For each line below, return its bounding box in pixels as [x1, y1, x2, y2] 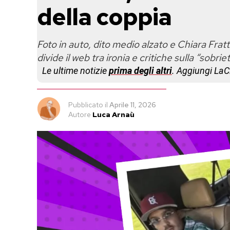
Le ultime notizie [42, 65, 109, 76]
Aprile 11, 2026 [109, 100, 156, 109]
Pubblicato [68, 100, 103, 109]
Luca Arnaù [92, 110, 135, 119]
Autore [68, 110, 91, 119]
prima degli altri [109, 65, 172, 76]
